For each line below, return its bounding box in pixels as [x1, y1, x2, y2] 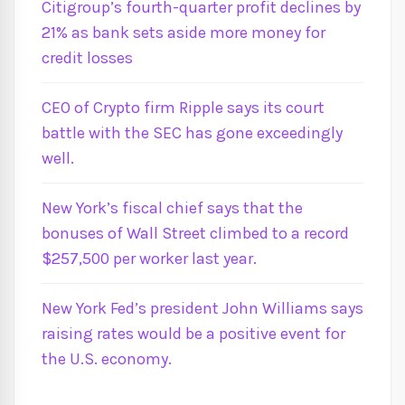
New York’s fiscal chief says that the [42, 198, 303, 218]
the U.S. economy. [42, 349, 172, 369]
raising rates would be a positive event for [42, 324, 345, 344]
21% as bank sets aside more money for [42, 23, 325, 42]
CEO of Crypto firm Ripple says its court [42, 98, 325, 118]
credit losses [42, 48, 133, 68]
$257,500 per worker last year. [42, 249, 257, 268]
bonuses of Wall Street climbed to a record [42, 223, 349, 243]
